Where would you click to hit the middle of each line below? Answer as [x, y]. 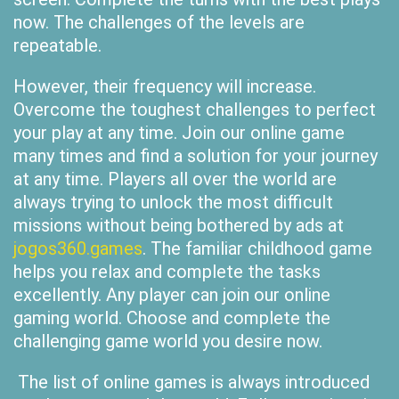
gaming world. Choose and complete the [172, 318]
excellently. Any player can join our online [172, 295]
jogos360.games [78, 248]
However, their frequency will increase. [165, 86]
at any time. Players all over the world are [175, 179]
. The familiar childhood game [257, 248]
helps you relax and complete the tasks [167, 272]
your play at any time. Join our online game [179, 133]
